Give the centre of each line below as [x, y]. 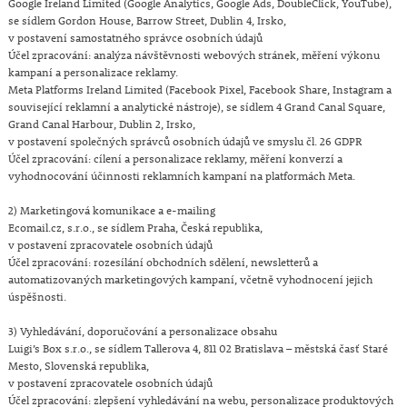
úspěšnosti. [37, 296]
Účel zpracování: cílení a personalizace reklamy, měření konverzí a [175, 158]
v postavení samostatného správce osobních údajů [135, 37]
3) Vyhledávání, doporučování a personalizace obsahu [142, 330]
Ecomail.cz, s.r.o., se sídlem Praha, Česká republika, [135, 227]
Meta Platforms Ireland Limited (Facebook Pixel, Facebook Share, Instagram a [199, 89]
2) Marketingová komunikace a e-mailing [111, 209]
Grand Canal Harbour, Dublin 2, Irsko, [101, 123]
